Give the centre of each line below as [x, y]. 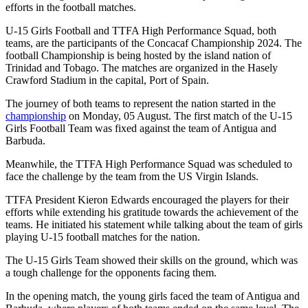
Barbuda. [25, 140]
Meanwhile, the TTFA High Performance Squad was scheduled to [149, 164]
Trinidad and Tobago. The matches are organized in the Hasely [142, 67]
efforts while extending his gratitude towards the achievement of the [152, 212]
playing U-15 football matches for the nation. [103, 236]
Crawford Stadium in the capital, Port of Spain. [107, 80]
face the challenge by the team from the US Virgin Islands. [132, 176]
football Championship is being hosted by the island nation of [138, 55]
